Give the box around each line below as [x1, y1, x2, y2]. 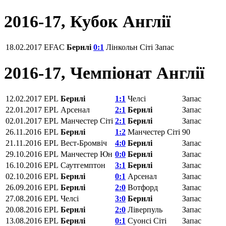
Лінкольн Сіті [106, 43, 153, 51]
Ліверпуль [128, 205, 162, 214]
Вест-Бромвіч [61, 138, 107, 147]
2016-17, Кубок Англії [4, 12, 171, 31]
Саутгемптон [61, 160, 105, 169]
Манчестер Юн [61, 149, 112, 158]
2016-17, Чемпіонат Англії [4, 63, 204, 82]
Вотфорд [128, 183, 158, 192]
